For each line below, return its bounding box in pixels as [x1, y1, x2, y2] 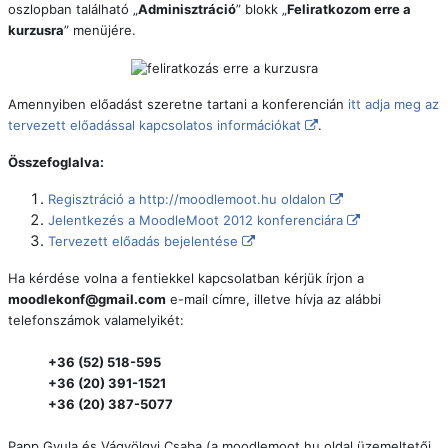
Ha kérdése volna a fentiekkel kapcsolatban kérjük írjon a [8, 269, 364, 286]
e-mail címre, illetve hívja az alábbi [166, 290, 381, 307]
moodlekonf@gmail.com [8, 290, 166, 307]
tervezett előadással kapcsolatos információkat [8, 116, 301, 133]
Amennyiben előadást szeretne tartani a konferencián [8, 95, 348, 112]
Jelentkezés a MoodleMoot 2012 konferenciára [48, 211, 343, 228]
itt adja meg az [348, 95, 439, 112]
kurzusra [8, 21, 64, 38]
